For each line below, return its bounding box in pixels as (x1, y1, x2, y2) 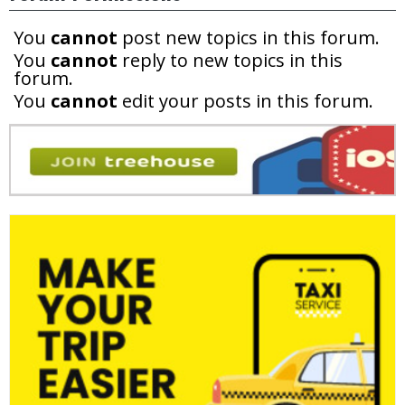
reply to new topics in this (118, 48, 343, 73)
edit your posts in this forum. (118, 89, 373, 114)
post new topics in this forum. (118, 25, 380, 51)
